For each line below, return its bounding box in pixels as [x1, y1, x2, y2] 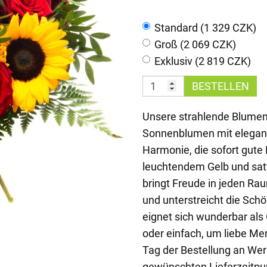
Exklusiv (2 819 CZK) [154, 54, 251, 67]
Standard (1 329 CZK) [154, 21, 256, 34]
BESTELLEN [192, 79, 249, 92]
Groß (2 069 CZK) [154, 38, 236, 51]
